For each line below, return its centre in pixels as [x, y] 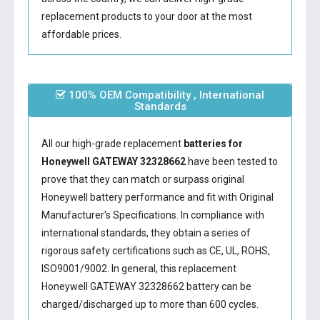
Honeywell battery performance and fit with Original [157, 197]
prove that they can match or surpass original [142, 179]
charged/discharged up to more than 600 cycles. [150, 304]
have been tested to [231, 161]
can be [235, 286]
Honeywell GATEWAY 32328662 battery [130, 286]
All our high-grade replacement [112, 144]
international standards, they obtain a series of [146, 233]
